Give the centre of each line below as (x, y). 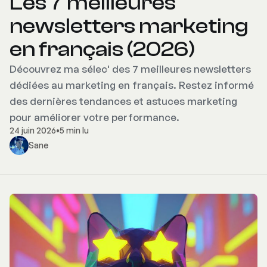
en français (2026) (102, 49)
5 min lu (74, 131)
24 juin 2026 (33, 131)
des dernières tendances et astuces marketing (123, 101)
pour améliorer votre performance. (94, 117)
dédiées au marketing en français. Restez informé (132, 85)
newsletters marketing (129, 26)
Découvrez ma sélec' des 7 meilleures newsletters (130, 69)
